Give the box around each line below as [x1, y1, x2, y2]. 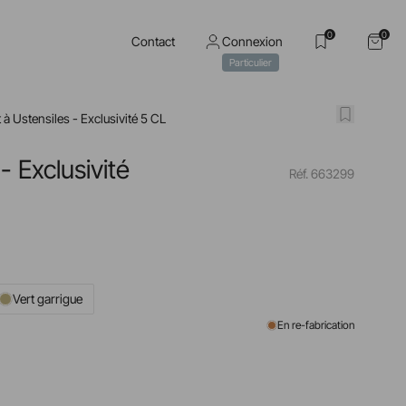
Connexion [222, 34, 283, 49]
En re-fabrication [277, 317, 355, 332]
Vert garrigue [13, 290, 83, 306]
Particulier [229, 56, 272, 69]
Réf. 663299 [289, 165, 355, 181]
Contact [131, 34, 175, 49]
